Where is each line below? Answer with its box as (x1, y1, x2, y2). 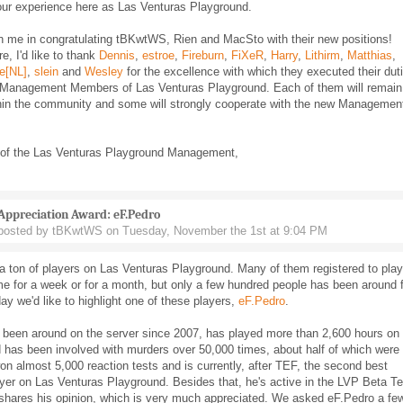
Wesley (85, 65, 123, 78)
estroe (142, 49, 175, 62)
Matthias (347, 49, 392, 62)
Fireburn (182, 49, 224, 62)
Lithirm (305, 49, 340, 62)
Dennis (99, 49, 135, 62)
